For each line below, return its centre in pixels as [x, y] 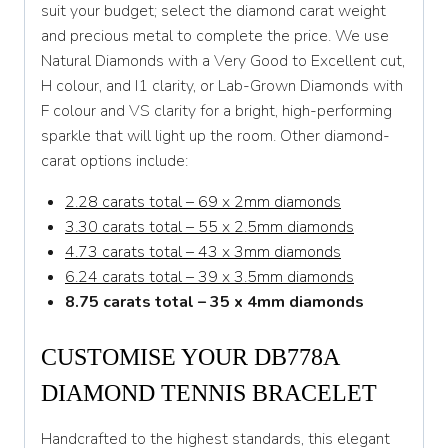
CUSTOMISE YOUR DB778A [190, 357]
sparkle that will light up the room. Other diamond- [215, 136]
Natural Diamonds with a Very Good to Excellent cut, [223, 61]
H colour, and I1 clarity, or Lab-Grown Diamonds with [222, 86]
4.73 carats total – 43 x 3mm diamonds [203, 252]
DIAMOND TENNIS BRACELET [209, 393]
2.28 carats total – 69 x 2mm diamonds [203, 202]
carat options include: [114, 161]
